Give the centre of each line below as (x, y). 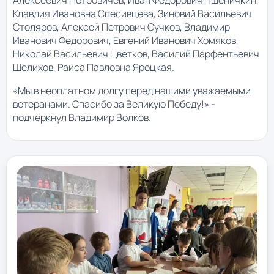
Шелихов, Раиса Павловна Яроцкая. (94, 68)
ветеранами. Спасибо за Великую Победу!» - (114, 104)
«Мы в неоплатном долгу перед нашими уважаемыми (132, 91)
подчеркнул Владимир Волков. (82, 118)
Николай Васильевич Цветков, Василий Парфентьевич (136, 54)
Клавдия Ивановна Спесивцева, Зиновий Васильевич (132, 14)
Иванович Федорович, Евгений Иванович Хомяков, (126, 41)
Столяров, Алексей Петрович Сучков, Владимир (121, 27)
